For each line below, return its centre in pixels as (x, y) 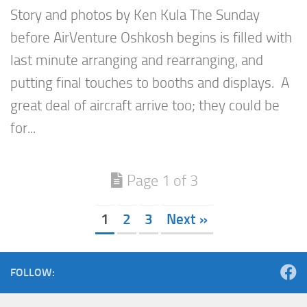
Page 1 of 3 (162, 181)
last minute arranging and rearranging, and (137, 61)
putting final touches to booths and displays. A (150, 83)
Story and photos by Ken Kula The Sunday (135, 15)
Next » (187, 219)
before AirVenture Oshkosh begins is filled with (151, 38)
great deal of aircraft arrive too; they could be (145, 106)
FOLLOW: (33, 272)
